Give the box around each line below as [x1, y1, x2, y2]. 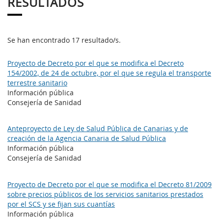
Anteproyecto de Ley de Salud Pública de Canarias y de [7, 124, 188, 134]
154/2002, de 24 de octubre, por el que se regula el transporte [7, 68, 211, 78]
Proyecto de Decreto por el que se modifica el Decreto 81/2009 [7, 179, 212, 189]
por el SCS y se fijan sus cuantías [7, 199, 115, 209]
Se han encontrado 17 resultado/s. [7, 35, 121, 45]
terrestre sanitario [7, 78, 67, 87]
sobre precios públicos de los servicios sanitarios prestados [7, 189, 203, 199]
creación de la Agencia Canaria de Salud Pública [7, 134, 166, 143]
